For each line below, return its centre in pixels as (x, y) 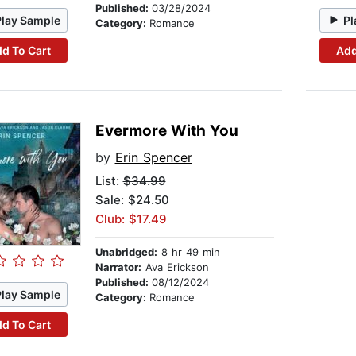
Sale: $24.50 (132, 200)
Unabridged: (126, 252)
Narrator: (118, 267)
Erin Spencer (153, 158)
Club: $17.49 (131, 219)
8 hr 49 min (188, 252)
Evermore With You (166, 131)
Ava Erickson (175, 267)
